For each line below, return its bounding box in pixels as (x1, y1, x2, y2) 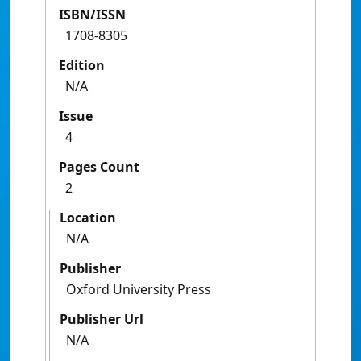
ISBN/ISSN (59, 6, 126, 24)
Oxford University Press (66, 280, 211, 299)
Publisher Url (60, 310, 143, 329)
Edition (59, 56, 105, 75)
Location (60, 209, 116, 227)
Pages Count (59, 158, 139, 176)
